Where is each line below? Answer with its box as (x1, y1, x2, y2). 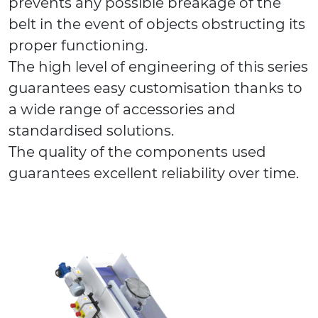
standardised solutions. (9, 122, 174, 140)
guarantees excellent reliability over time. (9, 165, 299, 182)
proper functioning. (9, 37, 148, 55)
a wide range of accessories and (9, 101, 236, 119)
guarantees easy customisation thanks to (9, 79, 302, 97)
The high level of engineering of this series (9, 58, 308, 76)
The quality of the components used (9, 143, 266, 161)
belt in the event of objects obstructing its (9, 16, 305, 33)
